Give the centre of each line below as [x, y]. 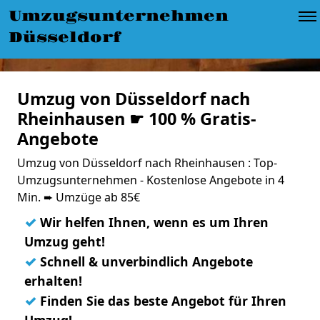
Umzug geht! [65, 241]
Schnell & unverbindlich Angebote [145, 261]
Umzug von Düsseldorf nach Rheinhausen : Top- [147, 163]
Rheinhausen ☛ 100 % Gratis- [137, 119]
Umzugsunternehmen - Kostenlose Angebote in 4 [151, 180]
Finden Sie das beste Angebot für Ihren [161, 301]
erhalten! [53, 281]
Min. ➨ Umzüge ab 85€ [79, 197]
